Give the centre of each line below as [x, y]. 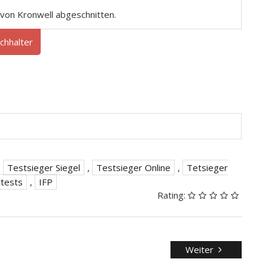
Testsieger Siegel [44, 168]
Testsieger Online [133, 168]
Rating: [173, 195]
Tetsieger [207, 168]
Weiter [200, 250]
